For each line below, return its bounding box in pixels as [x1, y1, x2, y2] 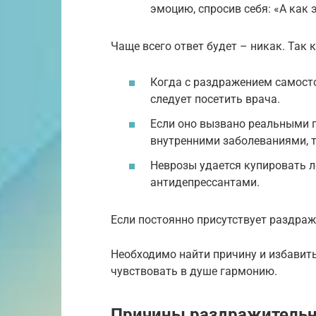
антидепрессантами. [150, 176, 260, 190]
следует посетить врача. [150, 92, 280, 106]
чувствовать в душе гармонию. [111, 265, 277, 279]
